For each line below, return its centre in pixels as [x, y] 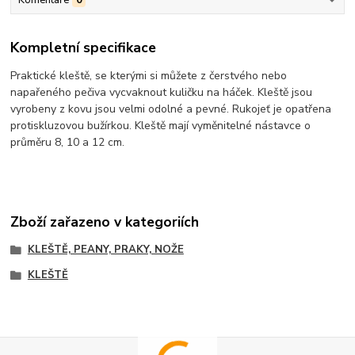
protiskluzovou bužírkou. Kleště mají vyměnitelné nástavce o [161, 126]
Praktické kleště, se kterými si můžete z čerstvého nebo [149, 76]
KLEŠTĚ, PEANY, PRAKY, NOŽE [105, 250]
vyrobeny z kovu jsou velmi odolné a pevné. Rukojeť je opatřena [171, 109]
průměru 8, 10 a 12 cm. [68, 143]
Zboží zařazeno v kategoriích [105, 221]
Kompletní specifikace [84, 48]
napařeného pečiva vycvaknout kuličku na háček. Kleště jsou [162, 93]
